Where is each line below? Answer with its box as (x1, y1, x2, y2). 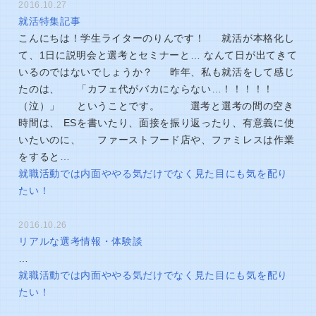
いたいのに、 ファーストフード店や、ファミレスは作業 (18, 135, 295, 145)
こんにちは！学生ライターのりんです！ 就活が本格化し (18, 33, 295, 44)
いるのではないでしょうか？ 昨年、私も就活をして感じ (18, 67, 295, 78)
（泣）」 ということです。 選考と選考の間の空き (18, 101, 294, 111)
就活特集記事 (18, 16, 81, 27)
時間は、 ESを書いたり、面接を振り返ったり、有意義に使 (18, 118, 295, 128)
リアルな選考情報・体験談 (18, 236, 143, 247)
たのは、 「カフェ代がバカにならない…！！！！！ (18, 84, 274, 95)
